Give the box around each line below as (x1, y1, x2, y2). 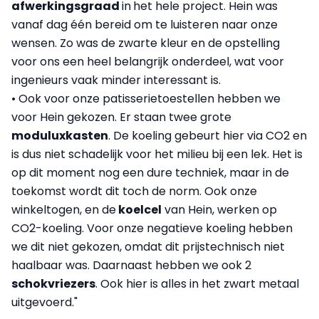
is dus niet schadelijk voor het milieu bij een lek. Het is (11, 146, 303, 163)
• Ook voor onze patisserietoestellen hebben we (11, 90, 281, 108)
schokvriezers (11, 276, 95, 293)
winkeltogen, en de (11, 202, 116, 219)
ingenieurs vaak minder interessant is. (11, 72, 224, 89)
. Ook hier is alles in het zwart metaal (95, 276, 299, 293)
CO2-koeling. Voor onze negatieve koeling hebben (11, 220, 293, 237)
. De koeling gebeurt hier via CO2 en (108, 127, 307, 145)
